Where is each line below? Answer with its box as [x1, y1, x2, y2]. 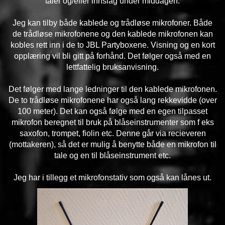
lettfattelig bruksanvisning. [66, 63, 159, 71]
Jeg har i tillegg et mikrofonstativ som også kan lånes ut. [14, 173, 211, 182]
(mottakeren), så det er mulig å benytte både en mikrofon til [9, 140, 216, 149]
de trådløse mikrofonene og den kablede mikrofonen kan [12, 30, 213, 38]
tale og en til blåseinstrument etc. [54, 151, 171, 160]
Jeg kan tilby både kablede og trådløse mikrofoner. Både [13, 19, 212, 27]
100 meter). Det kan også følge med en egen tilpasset [18, 107, 207, 116]
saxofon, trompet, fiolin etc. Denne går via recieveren [19, 129, 206, 138]
